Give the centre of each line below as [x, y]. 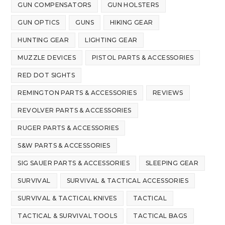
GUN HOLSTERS [133, 5]
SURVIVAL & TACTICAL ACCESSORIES [128, 181]
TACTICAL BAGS [160, 216]
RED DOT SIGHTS [46, 75]
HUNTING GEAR [43, 40]
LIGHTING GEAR [111, 40]
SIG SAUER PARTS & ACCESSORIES [74, 163]
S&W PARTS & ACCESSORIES [64, 146]
